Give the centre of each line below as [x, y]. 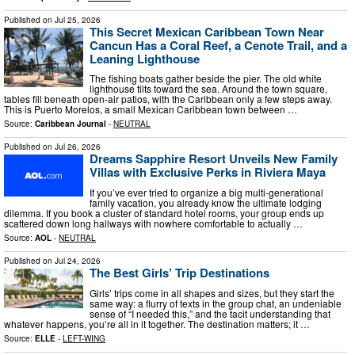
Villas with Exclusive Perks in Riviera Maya [208, 172]
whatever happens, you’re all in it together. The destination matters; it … [157, 323]
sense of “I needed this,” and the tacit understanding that [210, 313]
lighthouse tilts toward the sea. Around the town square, [208, 89]
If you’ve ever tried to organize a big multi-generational [206, 192]
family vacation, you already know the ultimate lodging [206, 202]
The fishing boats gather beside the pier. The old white [206, 78]
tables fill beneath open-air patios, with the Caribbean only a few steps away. [168, 99]
